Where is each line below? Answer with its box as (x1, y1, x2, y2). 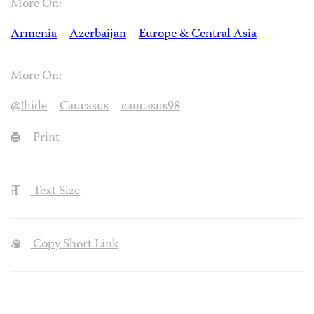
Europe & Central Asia (138, 24, 257, 45)
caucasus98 (121, 97, 180, 118)
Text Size (30, 182, 81, 203)
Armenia (11, 24, 57, 45)
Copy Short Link (30, 234, 119, 255)
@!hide (11, 97, 47, 118)
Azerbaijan (69, 24, 126, 45)
